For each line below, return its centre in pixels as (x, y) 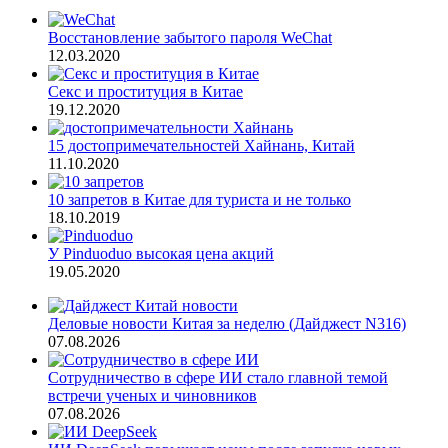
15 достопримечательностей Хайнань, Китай (201, 146)
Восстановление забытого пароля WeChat (190, 38)
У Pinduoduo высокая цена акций (161, 254)
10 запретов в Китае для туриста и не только (199, 200)
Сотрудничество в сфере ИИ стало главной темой (218, 378)
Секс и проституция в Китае (145, 92)
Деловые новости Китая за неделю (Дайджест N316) (227, 324)
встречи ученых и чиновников (152, 396)
